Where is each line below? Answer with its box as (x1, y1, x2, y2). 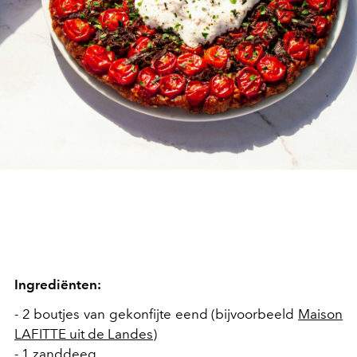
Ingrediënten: (14, 277, 101, 292)
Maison (298, 306, 343, 322)
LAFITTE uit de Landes (14, 326, 153, 342)
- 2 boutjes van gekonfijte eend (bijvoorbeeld (14, 306, 298, 322)
